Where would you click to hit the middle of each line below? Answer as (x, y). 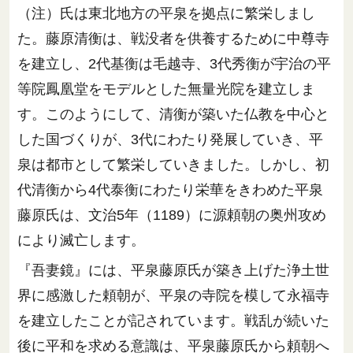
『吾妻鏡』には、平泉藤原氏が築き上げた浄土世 (173, 270)
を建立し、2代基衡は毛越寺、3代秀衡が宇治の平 (174, 64)
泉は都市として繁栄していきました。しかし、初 (173, 165)
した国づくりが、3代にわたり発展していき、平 (170, 140)
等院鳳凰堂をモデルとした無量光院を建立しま (166, 89)
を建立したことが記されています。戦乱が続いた (173, 320)
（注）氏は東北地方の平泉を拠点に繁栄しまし (166, 14)
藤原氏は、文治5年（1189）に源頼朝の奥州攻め (172, 216)
